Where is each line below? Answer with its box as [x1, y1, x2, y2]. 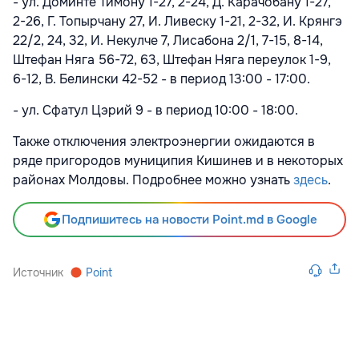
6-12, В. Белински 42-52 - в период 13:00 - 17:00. [13, 71, 310, 88]
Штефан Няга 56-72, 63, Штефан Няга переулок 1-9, [13, 51, 331, 69]
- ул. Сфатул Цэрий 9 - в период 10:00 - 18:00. [13, 102, 298, 119]
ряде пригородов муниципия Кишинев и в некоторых [13, 152, 343, 170]
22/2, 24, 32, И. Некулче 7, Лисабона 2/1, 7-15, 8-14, [13, 32, 323, 50]
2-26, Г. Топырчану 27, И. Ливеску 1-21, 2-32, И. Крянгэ [13, 13, 342, 30]
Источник [13, 265, 63, 280]
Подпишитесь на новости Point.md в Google [61, 212, 317, 228]
